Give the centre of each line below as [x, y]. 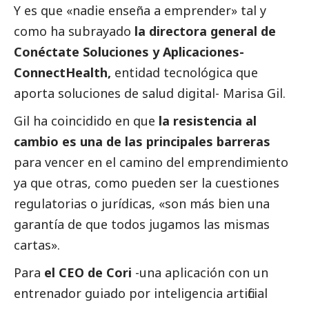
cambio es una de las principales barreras [142, 142]
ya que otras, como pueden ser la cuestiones [147, 183]
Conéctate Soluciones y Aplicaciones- [129, 52]
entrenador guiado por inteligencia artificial [141, 293]
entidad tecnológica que [186, 73]
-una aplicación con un [202, 273]
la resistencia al [206, 121]
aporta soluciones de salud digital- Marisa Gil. [150, 93]
